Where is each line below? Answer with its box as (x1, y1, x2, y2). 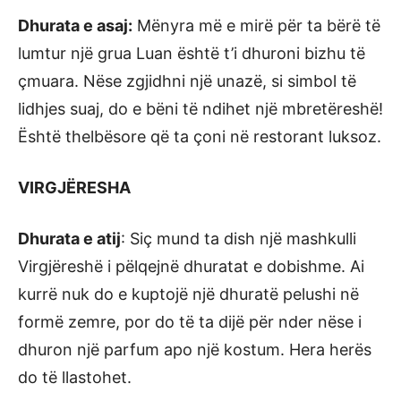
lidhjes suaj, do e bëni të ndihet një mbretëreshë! (18, 99, 383, 118)
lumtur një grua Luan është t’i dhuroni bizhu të (18, 44, 365, 63)
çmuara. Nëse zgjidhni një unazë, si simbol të (18, 72, 356, 90)
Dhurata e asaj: (18, 16, 132, 35)
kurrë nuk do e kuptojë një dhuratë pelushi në (18, 285, 359, 303)
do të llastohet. (18, 368, 132, 387)
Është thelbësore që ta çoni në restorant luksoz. (18, 127, 381, 146)
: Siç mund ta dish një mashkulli (121, 229, 356, 248)
